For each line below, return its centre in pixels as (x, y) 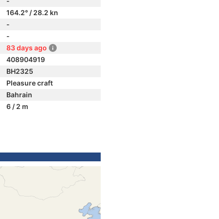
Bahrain (19, 95)
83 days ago (27, 48)
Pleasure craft (30, 83)
